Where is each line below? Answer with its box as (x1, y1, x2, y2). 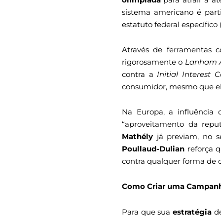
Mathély (122, 132, 153, 142)
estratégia (173, 207, 212, 217)
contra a (122, 69, 157, 79)
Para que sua (122, 207, 173, 217)
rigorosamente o (122, 57, 185, 67)
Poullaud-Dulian (122, 144, 184, 154)
